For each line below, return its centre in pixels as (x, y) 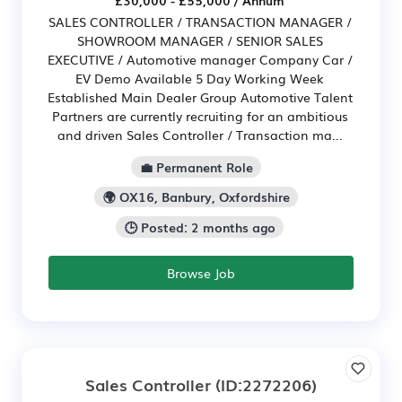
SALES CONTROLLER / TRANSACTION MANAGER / (200, 21)
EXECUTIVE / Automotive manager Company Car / (200, 59)
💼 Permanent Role (196, 166)
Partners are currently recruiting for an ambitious (200, 115)
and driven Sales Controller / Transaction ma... (200, 134)
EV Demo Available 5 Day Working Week (200, 78)
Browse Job (201, 273)
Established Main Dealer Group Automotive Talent (200, 96)
